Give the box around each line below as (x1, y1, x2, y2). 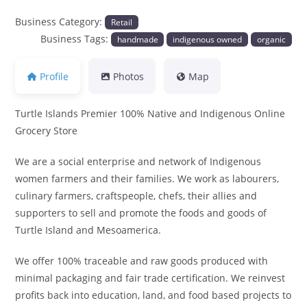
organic (256, 33, 286, 45)
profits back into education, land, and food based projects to (15, 288, 292, 302)
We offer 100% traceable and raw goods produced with (15, 254, 269, 268)
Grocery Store (15, 124, 78, 138)
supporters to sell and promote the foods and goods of (15, 206, 267, 220)
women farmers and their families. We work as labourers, (15, 172, 280, 186)
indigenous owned (173, 33, 243, 45)
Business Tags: (40, 32, 111, 45)
